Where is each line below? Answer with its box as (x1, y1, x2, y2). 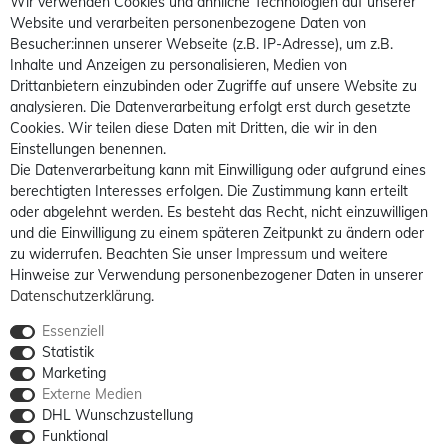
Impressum (236, 245, 307, 263)
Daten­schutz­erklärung (10, 287, 151, 305)
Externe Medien (41, 385, 142, 403)
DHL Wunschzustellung (41, 406, 193, 424)
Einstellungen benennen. (10, 140, 166, 158)
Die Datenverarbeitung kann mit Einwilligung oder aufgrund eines (10, 161, 426, 179)
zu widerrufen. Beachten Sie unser (10, 245, 236, 263)
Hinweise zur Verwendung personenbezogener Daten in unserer (10, 266, 423, 284)
